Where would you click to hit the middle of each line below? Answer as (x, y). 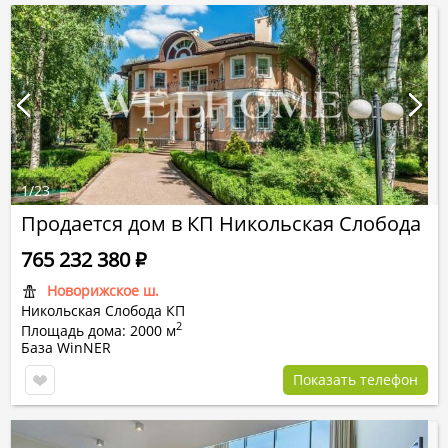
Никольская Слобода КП (103, 310)
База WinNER (66, 347)
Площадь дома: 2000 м (98, 330)
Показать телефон (355, 379)
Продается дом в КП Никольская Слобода (221, 223)
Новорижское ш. (103, 290)
